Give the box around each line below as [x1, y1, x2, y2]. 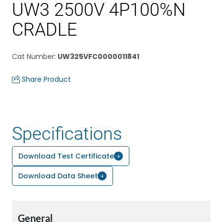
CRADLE [12, 19, 77, 40]
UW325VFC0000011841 [56, 52, 139, 61]
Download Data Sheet [18, 171, 98, 181]
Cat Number [12, 52, 55, 61]
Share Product [22, 74, 71, 84]
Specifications [12, 123, 122, 144]
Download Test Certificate [18, 151, 114, 161]
